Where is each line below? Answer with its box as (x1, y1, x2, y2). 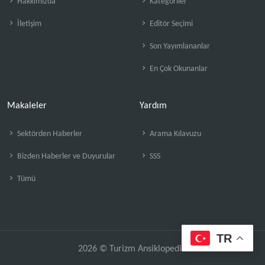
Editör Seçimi (148, 20, 193, 28)
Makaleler (7, 101, 47, 111)
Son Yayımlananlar (148, 42, 210, 51)
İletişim (15, 20, 41, 28)
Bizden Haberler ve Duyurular (15, 152, 115, 161)
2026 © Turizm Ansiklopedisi (77, 244, 188, 254)
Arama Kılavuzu (148, 130, 201, 138)
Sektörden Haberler (15, 130, 82, 138)
